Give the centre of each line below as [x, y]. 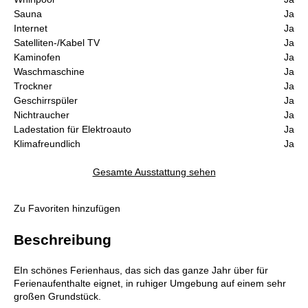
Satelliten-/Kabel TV [57, 43]
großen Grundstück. [57, 297]
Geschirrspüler [46, 101]
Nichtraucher [42, 115]
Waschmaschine [49, 72]
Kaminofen [37, 57]
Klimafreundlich [47, 144]
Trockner [33, 86]
